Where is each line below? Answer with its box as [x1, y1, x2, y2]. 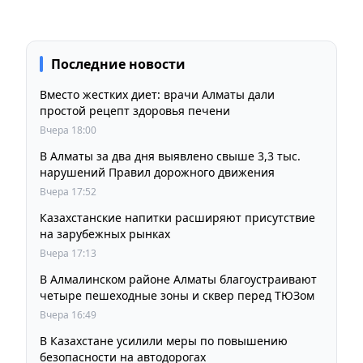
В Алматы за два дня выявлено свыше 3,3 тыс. [40, 148, 301, 164]
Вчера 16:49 [40, 308, 96, 322]
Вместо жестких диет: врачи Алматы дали [40, 87, 275, 103]
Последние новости [51, 55, 186, 74]
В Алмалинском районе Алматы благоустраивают [40, 271, 317, 288]
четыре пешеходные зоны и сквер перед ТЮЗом [40, 288, 314, 304]
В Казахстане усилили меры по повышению [40, 333, 288, 349]
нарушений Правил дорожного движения [40, 164, 275, 181]
